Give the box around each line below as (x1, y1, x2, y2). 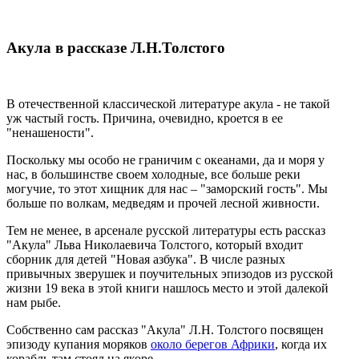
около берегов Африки (151, 337, 275, 351)
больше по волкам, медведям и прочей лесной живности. (6, 196, 320, 210)
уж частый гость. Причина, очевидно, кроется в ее (6, 111, 283, 125)
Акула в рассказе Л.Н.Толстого (6, 39, 225, 56)
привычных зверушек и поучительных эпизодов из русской (6, 267, 333, 280)
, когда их (275, 337, 327, 351)
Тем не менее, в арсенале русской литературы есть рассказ (6, 224, 325, 237)
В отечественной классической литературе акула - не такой (6, 97, 330, 111)
